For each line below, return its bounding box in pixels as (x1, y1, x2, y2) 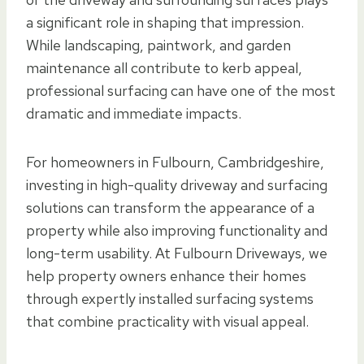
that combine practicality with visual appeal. (26, 311, 309, 331)
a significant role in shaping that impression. (26, 12, 304, 32)
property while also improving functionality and (26, 220, 327, 240)
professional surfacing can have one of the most (26, 80, 336, 100)
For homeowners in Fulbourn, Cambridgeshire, (26, 152, 324, 171)
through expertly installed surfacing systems (26, 288, 314, 308)
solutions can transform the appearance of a (26, 197, 314, 217)
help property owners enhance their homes (26, 266, 306, 285)
